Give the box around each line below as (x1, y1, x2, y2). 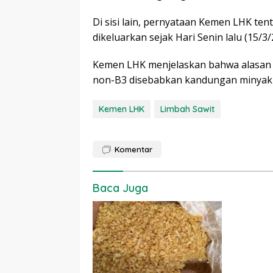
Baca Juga (93, 181, 148, 196)
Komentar (115, 144, 152, 155)
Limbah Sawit (160, 104, 214, 115)
